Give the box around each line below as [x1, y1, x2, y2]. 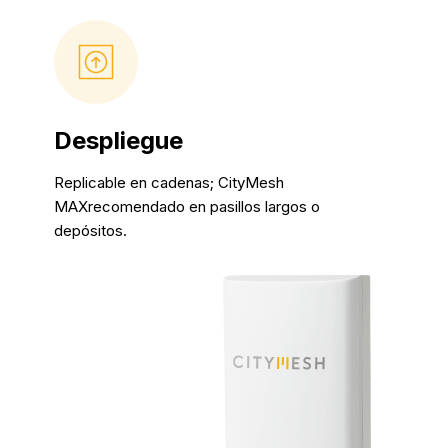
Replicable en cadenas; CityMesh [54, 172, 285, 192]
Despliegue [54, 125, 184, 155]
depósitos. [54, 220, 128, 240]
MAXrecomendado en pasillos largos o [54, 196, 321, 216]
